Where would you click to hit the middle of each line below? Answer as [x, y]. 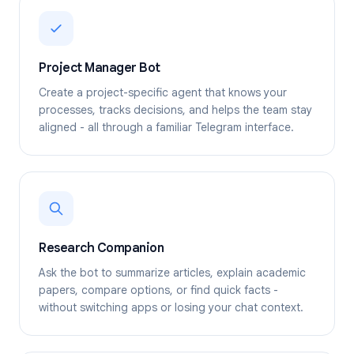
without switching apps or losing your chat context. [171, 307]
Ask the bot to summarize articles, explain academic [172, 273]
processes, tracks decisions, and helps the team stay [175, 110]
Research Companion [101, 248]
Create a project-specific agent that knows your [163, 92]
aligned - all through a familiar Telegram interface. [166, 127]
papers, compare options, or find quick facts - [158, 290]
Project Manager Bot [100, 68]
